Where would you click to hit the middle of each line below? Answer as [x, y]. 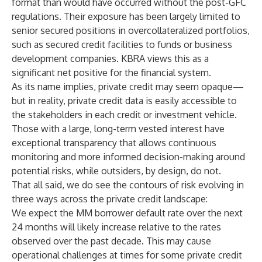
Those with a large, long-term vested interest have [118, 129]
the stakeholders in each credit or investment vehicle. [124, 115]
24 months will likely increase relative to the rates [116, 227]
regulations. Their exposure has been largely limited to [126, 16]
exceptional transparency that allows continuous [114, 143]
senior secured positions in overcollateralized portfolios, [131, 30]
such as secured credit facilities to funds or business [122, 44]
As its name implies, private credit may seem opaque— [128, 87]
